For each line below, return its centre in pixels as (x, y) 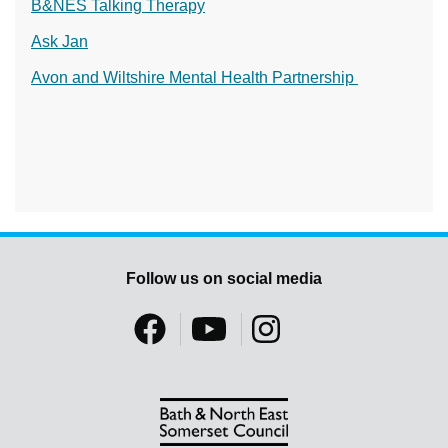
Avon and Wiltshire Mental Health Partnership (194, 78)
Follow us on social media (224, 279)
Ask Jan (59, 42)
